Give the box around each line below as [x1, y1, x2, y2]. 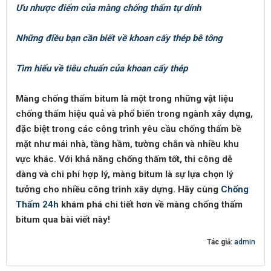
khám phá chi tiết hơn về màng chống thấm [59, 199, 243, 210]
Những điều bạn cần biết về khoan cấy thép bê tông [16, 33, 223, 44]
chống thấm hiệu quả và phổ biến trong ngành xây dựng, [16, 108, 253, 119]
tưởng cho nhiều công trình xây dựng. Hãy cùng [16, 184, 221, 195]
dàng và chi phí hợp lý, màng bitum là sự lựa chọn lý [16, 169, 233, 180]
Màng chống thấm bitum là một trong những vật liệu [16, 93, 233, 104]
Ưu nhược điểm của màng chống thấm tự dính [16, 2, 201, 13]
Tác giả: [207, 238, 234, 246]
